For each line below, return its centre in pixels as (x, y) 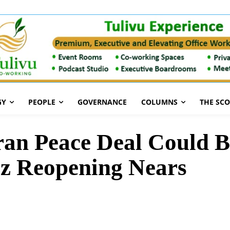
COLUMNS (159, 102)
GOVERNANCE (102, 102)
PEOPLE (42, 102)
